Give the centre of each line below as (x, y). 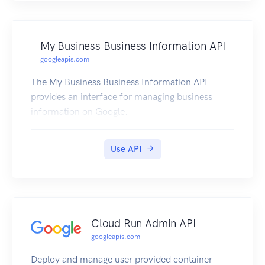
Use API (126, 149)
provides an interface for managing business (122, 97)
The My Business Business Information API (119, 82)
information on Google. (79, 112)
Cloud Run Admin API (143, 224)
